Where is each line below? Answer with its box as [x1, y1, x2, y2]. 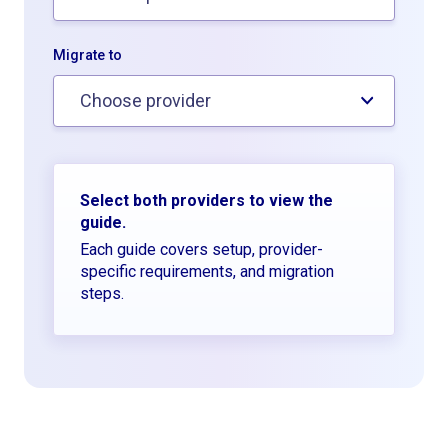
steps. [79, 283, 124, 303]
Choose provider [80, 89, 212, 111]
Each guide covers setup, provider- [79, 239, 323, 259]
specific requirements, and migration [79, 261, 334, 281]
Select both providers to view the [79, 190, 333, 210]
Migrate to [53, 46, 123, 64]
